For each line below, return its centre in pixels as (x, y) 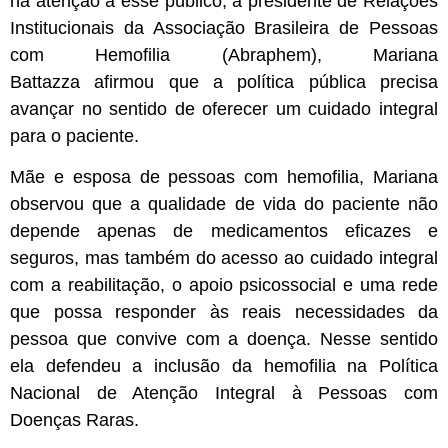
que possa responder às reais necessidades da (224, 311)
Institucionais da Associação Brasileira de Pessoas (224, 27)
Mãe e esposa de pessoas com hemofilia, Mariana (224, 176)
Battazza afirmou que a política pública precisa (224, 81)
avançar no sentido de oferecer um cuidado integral (224, 108)
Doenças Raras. (74, 419)
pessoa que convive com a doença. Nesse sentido (224, 338)
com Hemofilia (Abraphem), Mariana (224, 54)
